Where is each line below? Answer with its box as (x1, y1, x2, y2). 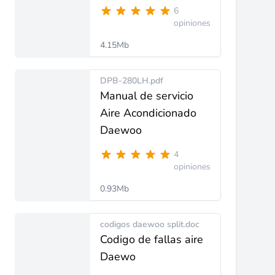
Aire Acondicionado (100, 106, 196, 120)
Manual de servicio (100, 88, 193, 103)
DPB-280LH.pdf (100, 75, 163, 87)
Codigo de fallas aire (100, 232, 203, 247)
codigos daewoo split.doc (100, 219, 199, 230)
